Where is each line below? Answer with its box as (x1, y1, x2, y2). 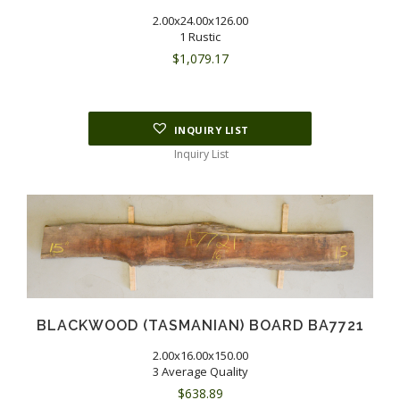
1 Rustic (179, 28, 221, 45)
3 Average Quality (152, 363, 248, 380)
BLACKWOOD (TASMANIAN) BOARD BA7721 (36, 317, 364, 335)
